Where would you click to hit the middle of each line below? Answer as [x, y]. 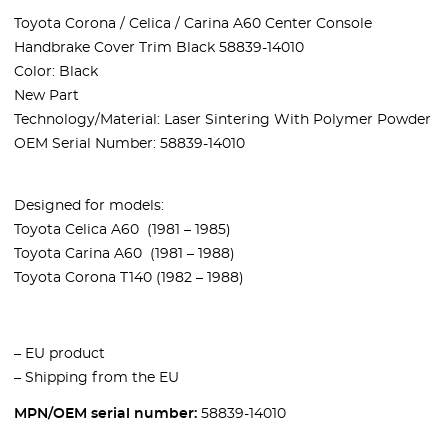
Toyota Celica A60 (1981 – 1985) [122, 229]
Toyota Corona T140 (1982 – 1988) [129, 277]
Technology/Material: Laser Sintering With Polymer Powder [222, 119]
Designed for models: [89, 205]
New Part [46, 95]
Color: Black [56, 71]
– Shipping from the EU [96, 377]
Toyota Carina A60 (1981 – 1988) [124, 253]
